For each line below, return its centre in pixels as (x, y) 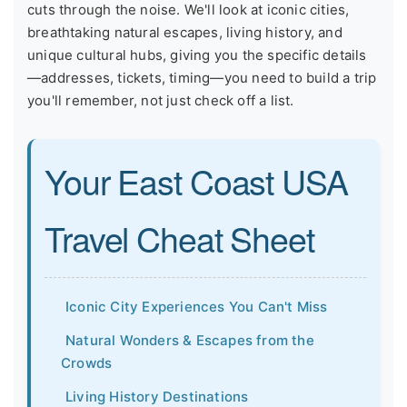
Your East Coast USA (196, 180)
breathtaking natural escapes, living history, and (185, 32)
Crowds (87, 362)
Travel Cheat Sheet (179, 238)
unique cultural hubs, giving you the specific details (197, 55)
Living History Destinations (157, 396)
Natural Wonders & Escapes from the (190, 340)
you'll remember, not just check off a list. (161, 100)
